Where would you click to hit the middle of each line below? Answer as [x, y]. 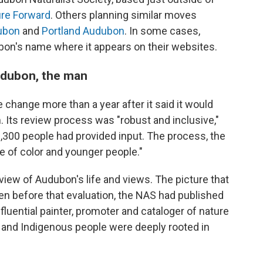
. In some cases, [162, 31]
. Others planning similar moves [124, 15]
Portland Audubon [83, 31]
